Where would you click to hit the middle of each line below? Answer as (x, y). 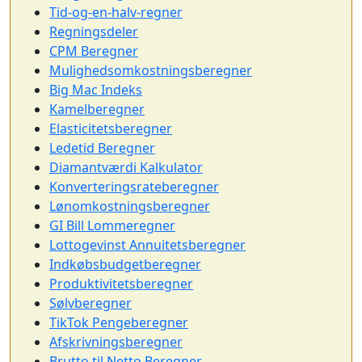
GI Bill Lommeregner (112, 225)
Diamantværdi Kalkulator (126, 167)
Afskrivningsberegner (116, 341)
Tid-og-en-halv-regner (116, 12)
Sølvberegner (90, 303)
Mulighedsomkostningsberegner (151, 70)
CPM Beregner (94, 51)
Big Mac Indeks (96, 89)
